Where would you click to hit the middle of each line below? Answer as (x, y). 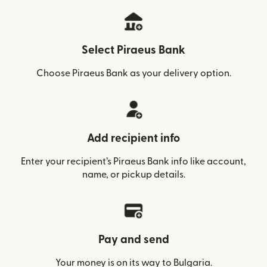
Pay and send (133, 240)
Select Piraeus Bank (133, 50)
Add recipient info (133, 139)
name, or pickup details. (133, 175)
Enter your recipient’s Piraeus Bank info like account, (133, 162)
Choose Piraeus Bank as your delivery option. (133, 73)
